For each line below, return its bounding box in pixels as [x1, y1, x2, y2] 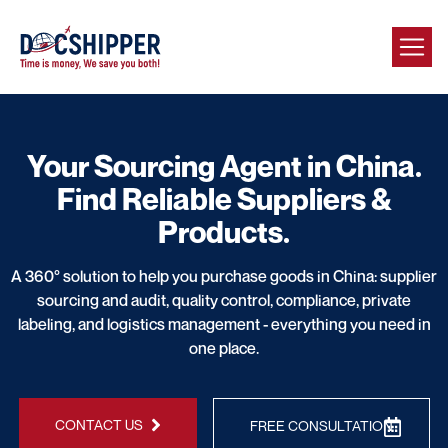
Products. [158, 214, 290, 250]
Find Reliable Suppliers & [56, 181, 392, 217]
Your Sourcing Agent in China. [26, 148, 422, 184]
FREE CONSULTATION [249, 417, 393, 434]
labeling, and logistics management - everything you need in [17, 314, 431, 334]
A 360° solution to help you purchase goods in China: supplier [11, 266, 437, 286]
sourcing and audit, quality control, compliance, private [37, 290, 411, 310]
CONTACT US [54, 416, 143, 433]
